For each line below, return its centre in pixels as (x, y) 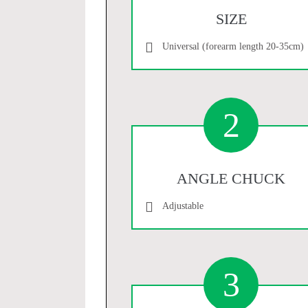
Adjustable (183, 206)
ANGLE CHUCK (231, 178)
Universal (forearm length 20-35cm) (233, 46)
